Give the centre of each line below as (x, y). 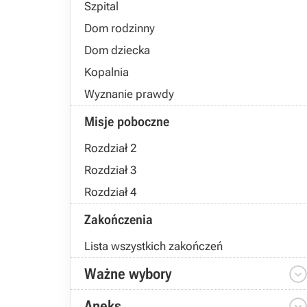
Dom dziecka (117, 50)
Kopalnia (107, 72)
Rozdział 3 (110, 170)
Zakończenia (119, 220)
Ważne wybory (128, 274)
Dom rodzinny (120, 28)
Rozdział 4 (110, 192)
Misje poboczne (127, 122)
